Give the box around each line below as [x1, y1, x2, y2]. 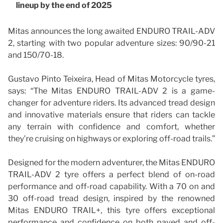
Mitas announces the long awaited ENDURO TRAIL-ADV [8, 26, 215, 36]
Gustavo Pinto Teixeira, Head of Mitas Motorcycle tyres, [8, 74, 215, 84]
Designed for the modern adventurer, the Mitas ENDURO [8, 157, 215, 167]
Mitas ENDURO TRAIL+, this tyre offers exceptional [8, 205, 215, 215]
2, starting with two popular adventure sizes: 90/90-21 [8, 38, 215, 48]
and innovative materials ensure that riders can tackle [8, 110, 215, 119]
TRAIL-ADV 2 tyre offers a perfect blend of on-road [8, 169, 215, 179]
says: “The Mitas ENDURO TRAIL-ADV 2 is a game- [8, 86, 215, 96]
